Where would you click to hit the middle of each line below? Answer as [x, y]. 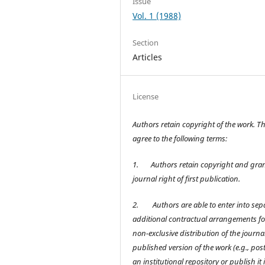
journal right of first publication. [187, 179]
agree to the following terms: [180, 139]
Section [146, 43]
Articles [148, 57]
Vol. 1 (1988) [157, 16]
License [146, 97]
